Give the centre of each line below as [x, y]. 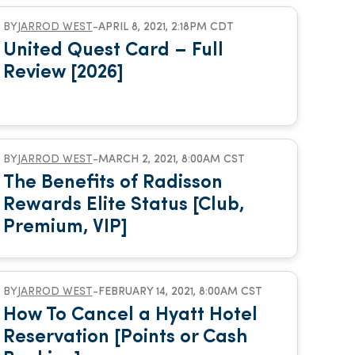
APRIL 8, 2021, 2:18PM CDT [166, 27]
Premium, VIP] [65, 227]
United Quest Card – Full [113, 51]
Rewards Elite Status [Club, [124, 205]
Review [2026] [63, 73]
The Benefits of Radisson [113, 183]
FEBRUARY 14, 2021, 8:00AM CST [180, 292]
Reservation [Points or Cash [125, 338]
